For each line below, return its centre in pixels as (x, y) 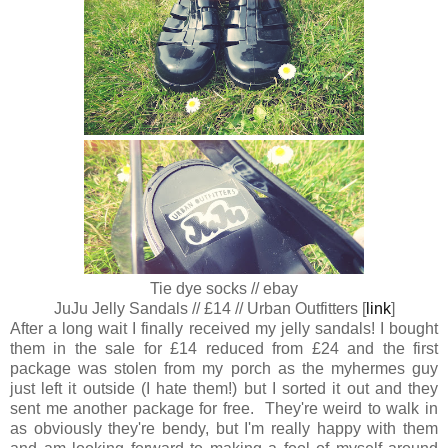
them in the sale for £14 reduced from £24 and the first (224, 349)
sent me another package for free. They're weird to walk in (224, 409)
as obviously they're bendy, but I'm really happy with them (224, 429)
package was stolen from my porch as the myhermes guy (224, 369)
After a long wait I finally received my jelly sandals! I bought (224, 329)
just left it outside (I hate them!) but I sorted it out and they (224, 389)
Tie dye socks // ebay (224, 289)
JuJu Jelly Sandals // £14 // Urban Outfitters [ (209, 309)
